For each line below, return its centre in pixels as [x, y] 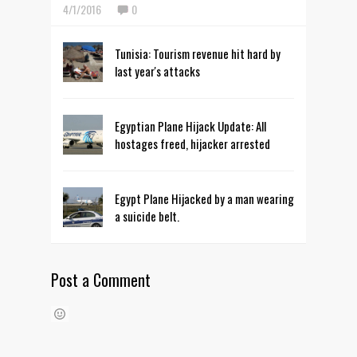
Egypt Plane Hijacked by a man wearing [204, 199]
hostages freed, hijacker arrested [192, 144]
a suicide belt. [147, 216]
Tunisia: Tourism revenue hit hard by [198, 54]
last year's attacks [157, 71]
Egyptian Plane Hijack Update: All [190, 126]
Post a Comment [101, 280]
